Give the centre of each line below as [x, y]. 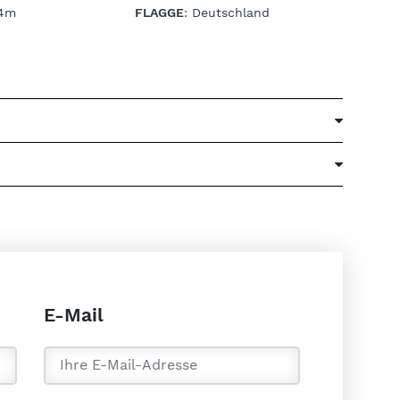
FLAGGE [159, 12]
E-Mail [74, 314]
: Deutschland [226, 12]
